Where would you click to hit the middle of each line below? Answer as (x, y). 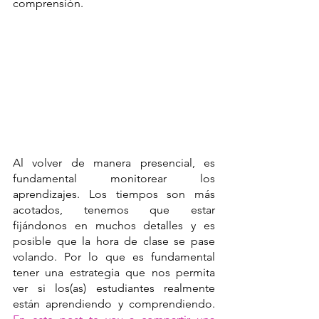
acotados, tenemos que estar (114, 209)
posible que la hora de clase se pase (114, 241)
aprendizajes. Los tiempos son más (114, 194)
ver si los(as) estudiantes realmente (114, 288)
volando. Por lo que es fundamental (114, 256)
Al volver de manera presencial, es (114, 162)
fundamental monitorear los (114, 178)
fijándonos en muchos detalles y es (114, 225)
